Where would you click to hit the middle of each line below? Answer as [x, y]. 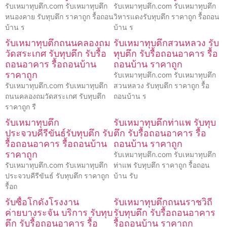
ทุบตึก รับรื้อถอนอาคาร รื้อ [166, 53]
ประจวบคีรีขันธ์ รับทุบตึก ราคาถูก [57, 175]
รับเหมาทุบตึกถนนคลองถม [58, 43]
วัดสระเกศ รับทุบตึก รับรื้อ [56, 53]
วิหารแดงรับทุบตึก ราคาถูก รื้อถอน [166, 16]
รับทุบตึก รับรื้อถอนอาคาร [164, 212]
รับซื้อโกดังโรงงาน [42, 202]
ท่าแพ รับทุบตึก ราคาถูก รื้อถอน [162, 165]
